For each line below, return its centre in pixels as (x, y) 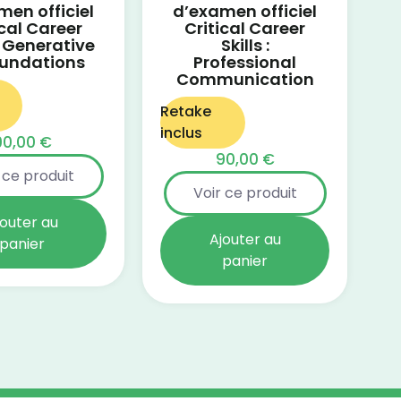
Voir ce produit (245, 193)
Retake (186, 112)
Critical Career (245, 29)
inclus (182, 133)
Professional (245, 63)
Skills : (245, 46)
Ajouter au (245, 240)
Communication (245, 80)
